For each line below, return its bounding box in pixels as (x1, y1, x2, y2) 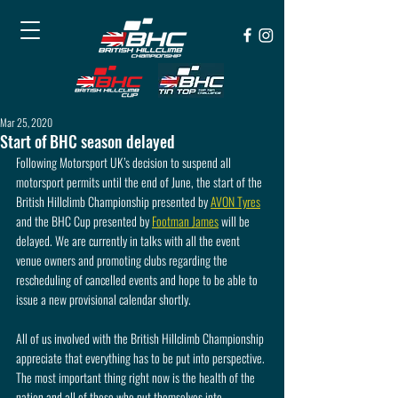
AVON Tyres (211, 192, 260, 211)
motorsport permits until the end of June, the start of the (16, 172, 265, 191)
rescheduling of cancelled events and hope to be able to (16, 270, 260, 289)
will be (219, 211, 252, 230)
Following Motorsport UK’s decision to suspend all (16, 153, 234, 171)
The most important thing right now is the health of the (16, 368, 258, 386)
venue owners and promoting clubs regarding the (16, 251, 230, 269)
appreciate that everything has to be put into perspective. (16, 348, 267, 367)
